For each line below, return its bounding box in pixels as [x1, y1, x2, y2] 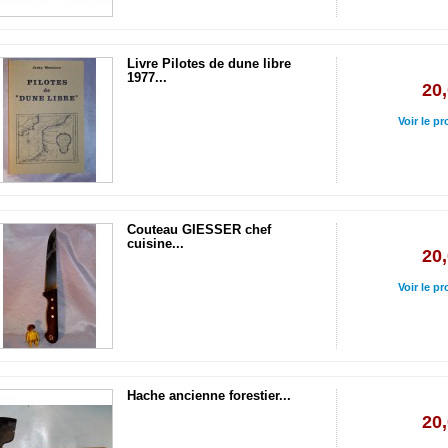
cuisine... [127, 236, 184, 251]
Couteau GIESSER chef [127, 222, 271, 237]
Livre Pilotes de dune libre [127, 56, 291, 71]
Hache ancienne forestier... [127, 388, 291, 403]
